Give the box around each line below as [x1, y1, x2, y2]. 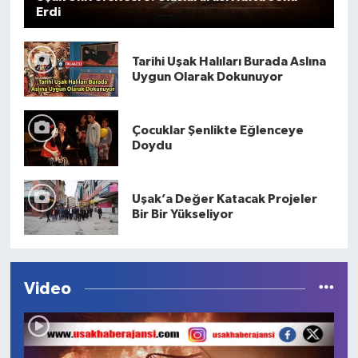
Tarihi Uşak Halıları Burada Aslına [131, 54, 326, 68]
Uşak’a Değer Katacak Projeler [131, 193, 317, 206]
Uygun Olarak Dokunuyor [131, 70, 283, 83]
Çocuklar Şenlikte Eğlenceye [131, 123, 304, 137]
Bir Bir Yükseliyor [131, 208, 233, 221]
